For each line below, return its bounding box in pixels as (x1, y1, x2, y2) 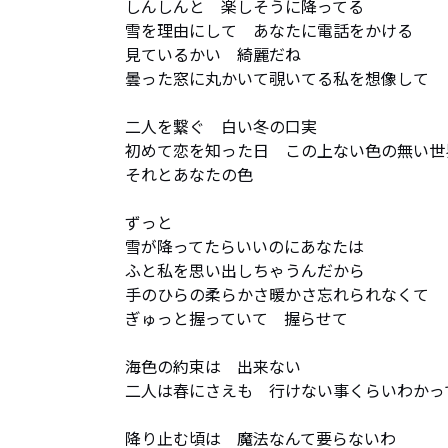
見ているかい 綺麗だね (125, 42, 317, 66)
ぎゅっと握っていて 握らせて (125, 306, 348, 330)
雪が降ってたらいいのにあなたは (125, 234, 364, 258)
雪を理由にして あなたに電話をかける (125, 18, 413, 42)
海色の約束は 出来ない (125, 354, 301, 378)
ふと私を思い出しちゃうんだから (125, 258, 365, 282)
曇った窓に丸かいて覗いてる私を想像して (125, 66, 429, 90)
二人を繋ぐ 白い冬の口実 (125, 114, 317, 138)
